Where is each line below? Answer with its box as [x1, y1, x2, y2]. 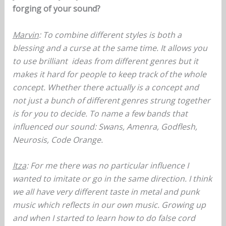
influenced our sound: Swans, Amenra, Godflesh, [12, 121, 197, 132]
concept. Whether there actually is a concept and [12, 81, 199, 93]
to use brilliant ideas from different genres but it [12, 55, 198, 67]
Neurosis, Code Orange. [12, 134, 103, 145]
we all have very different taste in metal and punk [12, 186, 199, 198]
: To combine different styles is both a [38, 29, 182, 40]
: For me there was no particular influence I [26, 160, 189, 172]
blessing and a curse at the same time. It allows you [12, 42, 207, 53]
